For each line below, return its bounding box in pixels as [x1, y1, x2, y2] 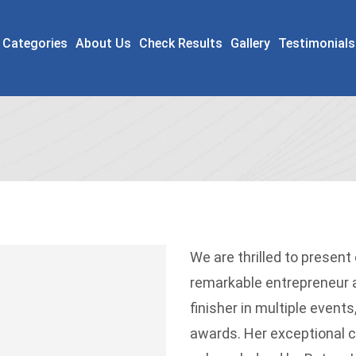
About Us [75, 36, 131, 51]
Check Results [138, 36, 222, 51]
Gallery [230, 36, 270, 51]
